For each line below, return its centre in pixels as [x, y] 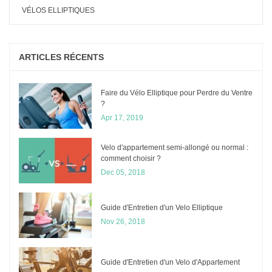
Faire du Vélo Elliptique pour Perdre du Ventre [177, 93]
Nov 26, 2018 [123, 221]
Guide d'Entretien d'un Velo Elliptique [162, 207]
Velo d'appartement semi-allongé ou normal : [175, 147]
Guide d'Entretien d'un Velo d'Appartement [170, 262]
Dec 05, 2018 [123, 172]
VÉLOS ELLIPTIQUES [58, 10]
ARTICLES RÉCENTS [61, 57]
